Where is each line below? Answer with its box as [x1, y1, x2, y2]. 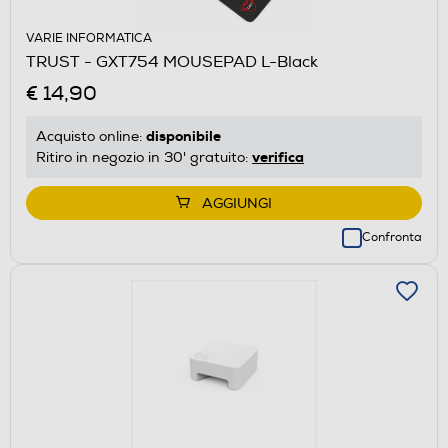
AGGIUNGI [202, 194, 272, 212]
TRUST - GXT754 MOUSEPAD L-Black [26, 51, 318, 72]
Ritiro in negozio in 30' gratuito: [36, 148, 252, 166]
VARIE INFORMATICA [26, 30, 152, 46]
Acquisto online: [36, 127, 146, 145]
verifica [252, 147, 304, 166]
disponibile [146, 126, 221, 145]
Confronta [362, 229, 422, 245]
